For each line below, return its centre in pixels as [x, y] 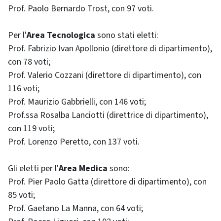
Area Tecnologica [62, 35]
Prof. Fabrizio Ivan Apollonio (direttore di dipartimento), [110, 49]
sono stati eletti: [128, 35]
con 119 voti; [31, 129]
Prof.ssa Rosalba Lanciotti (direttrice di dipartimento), [108, 115]
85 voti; [21, 195]
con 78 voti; [29, 62]
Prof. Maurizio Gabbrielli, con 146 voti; [77, 102]
